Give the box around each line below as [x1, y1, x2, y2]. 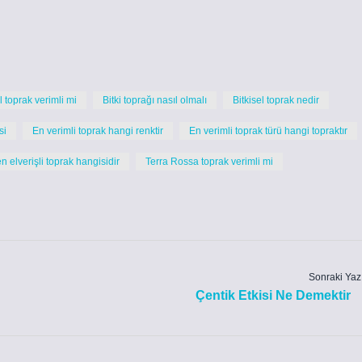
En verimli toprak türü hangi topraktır [189, 125, 347, 137]
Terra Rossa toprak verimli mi [145, 156, 273, 167]
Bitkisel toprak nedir [233, 95, 319, 106]
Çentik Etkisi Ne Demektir [196, 288, 351, 302]
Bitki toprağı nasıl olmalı [103, 95, 207, 106]
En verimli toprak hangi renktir [32, 125, 163, 137]
